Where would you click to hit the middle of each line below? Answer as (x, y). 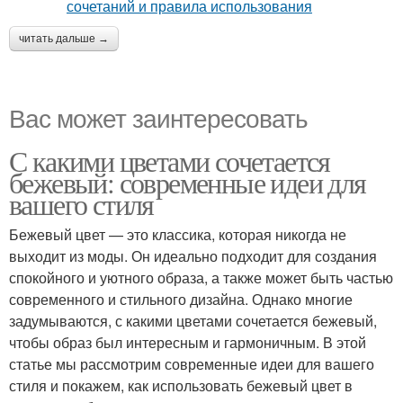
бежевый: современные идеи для (188, 182)
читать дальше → (64, 39)
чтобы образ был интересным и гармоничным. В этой (188, 342)
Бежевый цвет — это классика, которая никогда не (178, 234)
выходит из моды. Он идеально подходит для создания (193, 256)
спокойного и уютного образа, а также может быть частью (201, 278)
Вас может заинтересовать (158, 117)
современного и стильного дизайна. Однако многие (181, 299)
